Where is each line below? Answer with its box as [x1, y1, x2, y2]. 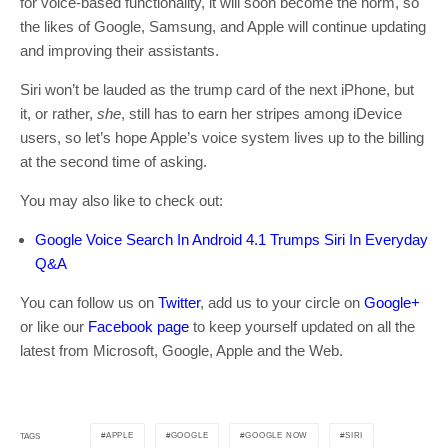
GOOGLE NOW [245, 431, 309, 441]
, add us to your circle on [200, 294, 364, 312]
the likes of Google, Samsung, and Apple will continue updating [20, 18, 426, 36]
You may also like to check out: [20, 192, 223, 210]
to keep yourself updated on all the [189, 318, 415, 336]
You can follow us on [20, 294, 158, 312]
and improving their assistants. [20, 42, 219, 60]
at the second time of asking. [20, 153, 207, 171]
